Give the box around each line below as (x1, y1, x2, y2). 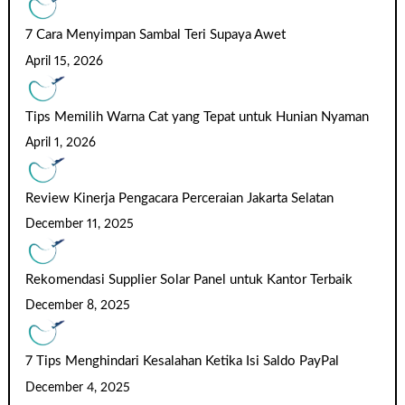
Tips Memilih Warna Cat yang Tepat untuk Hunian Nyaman (25, 109, 370, 124)
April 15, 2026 (25, 54, 104, 68)
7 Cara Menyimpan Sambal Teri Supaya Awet (25, 28, 287, 42)
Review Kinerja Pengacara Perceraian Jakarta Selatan (25, 191, 334, 205)
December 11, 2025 (25, 218, 135, 231)
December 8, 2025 (25, 299, 131, 313)
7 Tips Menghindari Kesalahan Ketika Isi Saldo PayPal (25, 354, 340, 369)
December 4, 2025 (25, 381, 131, 394)
